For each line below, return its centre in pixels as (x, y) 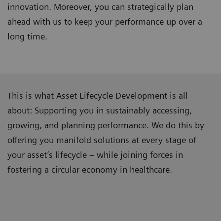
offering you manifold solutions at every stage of (102, 140)
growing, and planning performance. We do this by (106, 125)
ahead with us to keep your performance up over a (105, 22)
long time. (27, 37)
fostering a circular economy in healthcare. (90, 170)
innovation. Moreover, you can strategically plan (100, 7)
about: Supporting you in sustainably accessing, (100, 110)
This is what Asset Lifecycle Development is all (98, 96)
